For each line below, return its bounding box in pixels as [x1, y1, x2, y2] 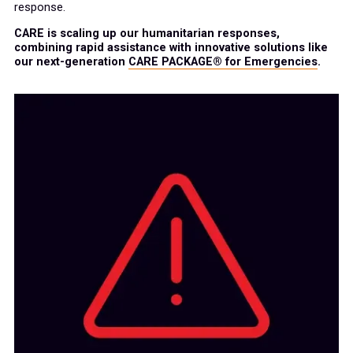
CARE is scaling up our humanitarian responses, [14, 27, 280, 41]
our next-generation [14, 55, 128, 69]
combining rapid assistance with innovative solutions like [14, 41, 328, 55]
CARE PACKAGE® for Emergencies [128, 55, 318, 69]
